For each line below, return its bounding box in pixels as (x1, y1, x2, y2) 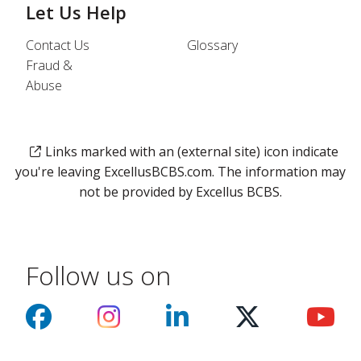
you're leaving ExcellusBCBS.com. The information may (15, 163, 346, 181)
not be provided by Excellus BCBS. (79, 183, 282, 201)
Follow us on (26, 258, 171, 293)
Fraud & (26, 56, 73, 75)
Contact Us (26, 36, 89, 55)
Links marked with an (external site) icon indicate (45, 143, 339, 161)
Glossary (187, 36, 238, 55)
